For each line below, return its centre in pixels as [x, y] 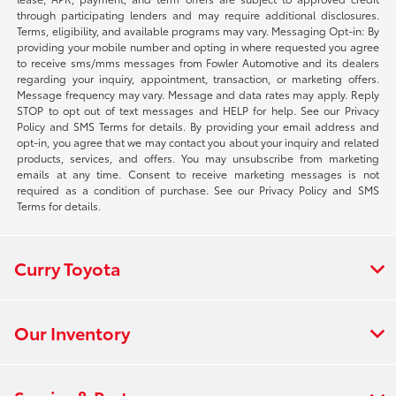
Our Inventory [72, 332]
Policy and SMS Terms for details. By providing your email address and [198, 126]
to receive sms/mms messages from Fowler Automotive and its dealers [198, 62]
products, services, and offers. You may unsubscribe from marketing [198, 157]
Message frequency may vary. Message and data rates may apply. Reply [198, 94]
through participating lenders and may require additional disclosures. [198, 14]
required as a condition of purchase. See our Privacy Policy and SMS [198, 189]
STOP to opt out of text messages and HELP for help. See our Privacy [198, 110]
